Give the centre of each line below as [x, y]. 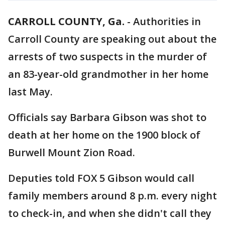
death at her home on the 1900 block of [104, 135]
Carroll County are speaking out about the [112, 39]
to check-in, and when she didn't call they [110, 213]
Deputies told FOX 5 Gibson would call [101, 178]
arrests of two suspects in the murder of [107, 57]
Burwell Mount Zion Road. [73, 152]
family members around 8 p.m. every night [113, 196]
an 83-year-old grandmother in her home [108, 74]
